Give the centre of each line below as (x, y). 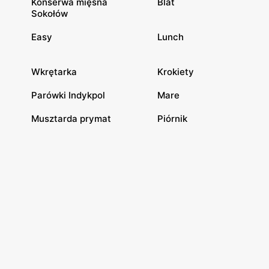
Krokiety (176, 72)
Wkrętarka (54, 72)
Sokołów (50, 14)
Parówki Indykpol (68, 95)
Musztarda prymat (71, 119)
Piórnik (172, 119)
